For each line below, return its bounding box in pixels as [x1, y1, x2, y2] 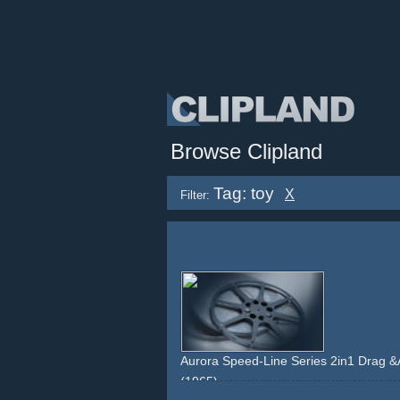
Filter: [180, 188, 210, 202]
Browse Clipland [171, 139, 322, 163]
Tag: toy [213, 184, 274, 203]
